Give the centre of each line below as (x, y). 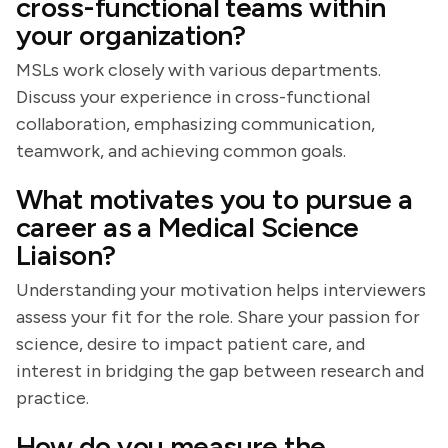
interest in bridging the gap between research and (220, 371)
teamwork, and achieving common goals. (181, 151)
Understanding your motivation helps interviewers (221, 290)
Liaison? (66, 255)
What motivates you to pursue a (214, 199)
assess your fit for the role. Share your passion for (218, 317)
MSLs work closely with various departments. (198, 70)
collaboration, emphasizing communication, (195, 124)
